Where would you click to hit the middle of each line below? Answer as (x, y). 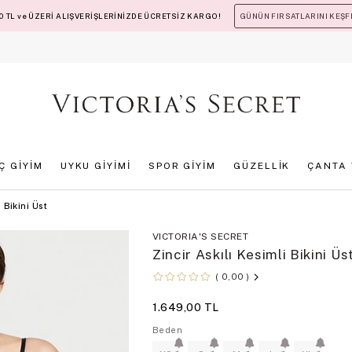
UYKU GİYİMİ (95, 166)
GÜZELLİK (262, 166)
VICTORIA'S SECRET (201, 237)
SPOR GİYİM (182, 166)
